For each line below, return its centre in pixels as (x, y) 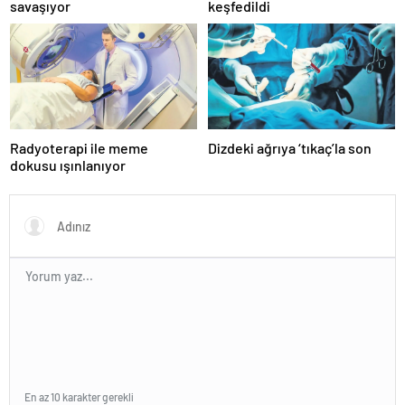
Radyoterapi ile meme (79, 147)
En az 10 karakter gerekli (79, 396)
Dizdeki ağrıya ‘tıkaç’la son (290, 147)
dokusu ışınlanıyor (68, 165)
